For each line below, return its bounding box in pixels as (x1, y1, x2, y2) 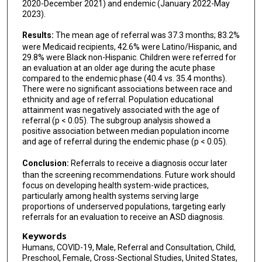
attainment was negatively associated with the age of (22, 105, 220, 115)
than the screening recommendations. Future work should (22, 170, 235, 180)
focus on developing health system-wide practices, (22, 181, 209, 191)
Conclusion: (22, 158, 71, 168)
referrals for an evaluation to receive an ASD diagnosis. (22, 212, 225, 222)
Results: (22, 30, 56, 40)
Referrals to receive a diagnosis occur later (70, 158, 227, 168)
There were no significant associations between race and (22, 84, 232, 94)
